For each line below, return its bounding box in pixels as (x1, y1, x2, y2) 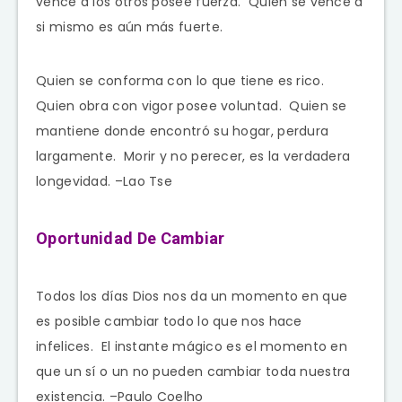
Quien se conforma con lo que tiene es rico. (36, 71, 328, 90)
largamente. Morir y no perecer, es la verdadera (36, 146, 351, 165)
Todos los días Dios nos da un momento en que (36, 286, 348, 305)
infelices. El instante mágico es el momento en (36, 336, 348, 355)
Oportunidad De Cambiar (36, 228, 225, 248)
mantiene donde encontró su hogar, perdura (36, 121, 329, 140)
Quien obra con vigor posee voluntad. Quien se (36, 96, 347, 115)
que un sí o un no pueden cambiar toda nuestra (36, 362, 351, 380)
